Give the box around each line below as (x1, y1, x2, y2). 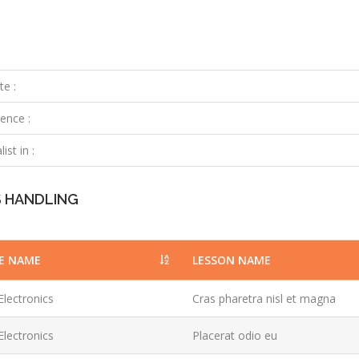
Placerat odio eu (192, 328, 278, 343)
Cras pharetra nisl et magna (192, 291, 337, 306)
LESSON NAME (192, 252, 272, 268)
